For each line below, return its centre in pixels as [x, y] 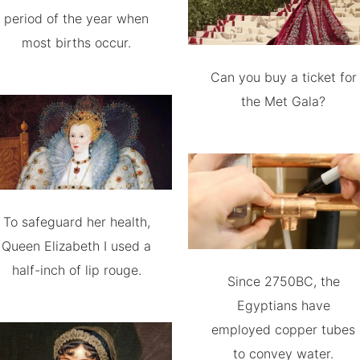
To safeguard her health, [76, 222]
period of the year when [77, 18]
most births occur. [77, 42]
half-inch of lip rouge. [76, 270]
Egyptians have [283, 305]
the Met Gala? [284, 102]
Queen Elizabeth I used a [77, 246]
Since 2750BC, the [283, 281]
